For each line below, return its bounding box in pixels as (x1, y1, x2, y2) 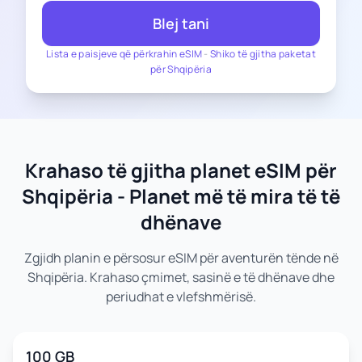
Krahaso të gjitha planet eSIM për (25, 157, 337, 183)
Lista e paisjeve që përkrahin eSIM (45, 47, 203, 61)
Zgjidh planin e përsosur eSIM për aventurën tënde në (23, 249, 339, 267)
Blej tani (153, 14, 209, 33)
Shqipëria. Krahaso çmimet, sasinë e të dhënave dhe (27, 268, 335, 286)
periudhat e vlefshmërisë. (106, 288, 256, 305)
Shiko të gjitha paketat (210, 47, 316, 61)
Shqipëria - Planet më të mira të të (22, 183, 340, 209)
